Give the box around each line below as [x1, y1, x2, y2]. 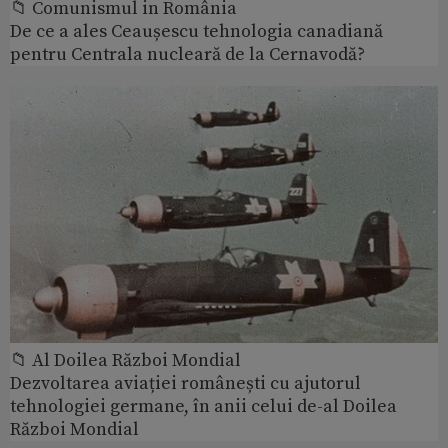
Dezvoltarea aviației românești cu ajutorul [10, 371, 361, 395]
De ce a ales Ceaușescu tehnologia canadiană [10, 20, 383, 44]
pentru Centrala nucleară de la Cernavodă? [10, 43, 365, 67]
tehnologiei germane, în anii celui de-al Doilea [10, 394, 397, 418]
